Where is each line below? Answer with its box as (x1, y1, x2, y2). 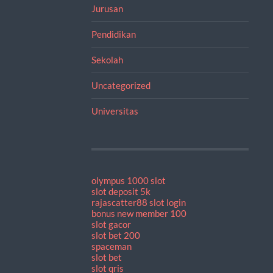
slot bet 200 (91, 229, 140, 241)
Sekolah (91, 54, 123, 65)
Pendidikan (91, 28, 136, 40)
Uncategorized (91, 79, 151, 91)
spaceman (91, 240, 132, 252)
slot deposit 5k (91, 185, 151, 197)
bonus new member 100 (91, 207, 186, 219)
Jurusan (91, 2, 123, 14)
